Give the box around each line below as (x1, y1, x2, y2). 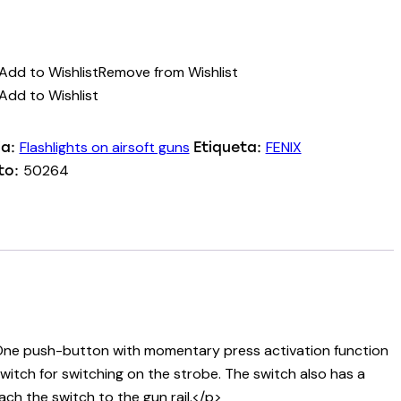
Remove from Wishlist (98, 62, 238, 81)
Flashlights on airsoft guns (19, 137, 190, 157)
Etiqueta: (192, 138, 266, 156)
